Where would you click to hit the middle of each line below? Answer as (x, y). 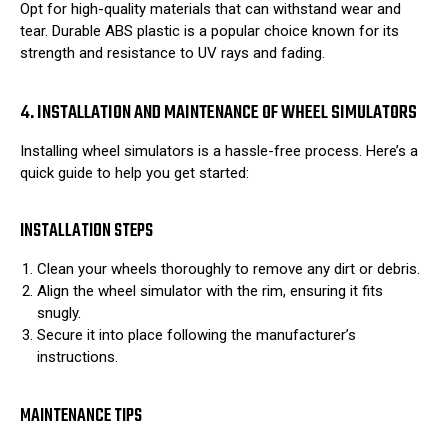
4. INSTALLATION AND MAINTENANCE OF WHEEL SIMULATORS (218, 112)
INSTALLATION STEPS (86, 232)
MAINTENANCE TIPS (81, 416)
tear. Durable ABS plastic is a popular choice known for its (209, 31)
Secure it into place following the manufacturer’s (197, 335)
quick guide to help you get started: (134, 172)
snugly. (59, 313)
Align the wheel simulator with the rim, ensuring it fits (210, 291)
